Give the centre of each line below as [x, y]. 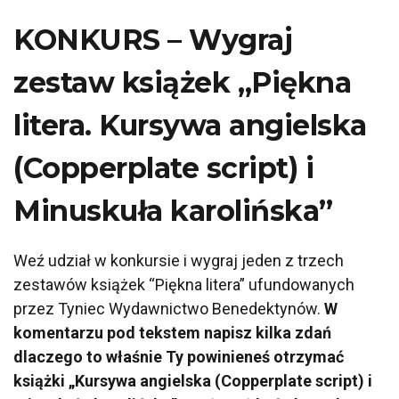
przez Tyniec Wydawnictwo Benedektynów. [169, 309]
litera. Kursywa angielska [190, 126]
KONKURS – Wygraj [153, 40]
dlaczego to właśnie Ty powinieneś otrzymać [179, 357]
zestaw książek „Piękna [182, 83]
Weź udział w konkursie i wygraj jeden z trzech [179, 261]
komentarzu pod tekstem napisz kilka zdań [172, 333]
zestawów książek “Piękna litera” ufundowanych [184, 285]
